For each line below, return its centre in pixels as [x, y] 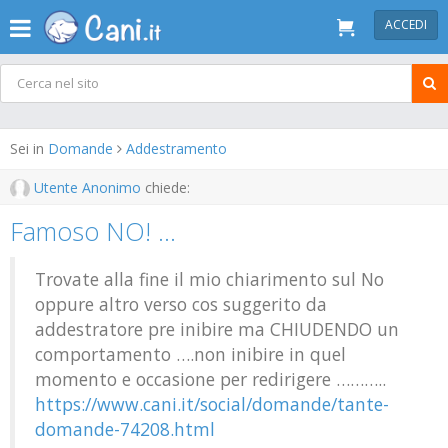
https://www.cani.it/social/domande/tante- [212, 404]
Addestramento [176, 148]
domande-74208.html [125, 429]
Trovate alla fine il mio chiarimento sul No [209, 279]
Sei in [29, 148]
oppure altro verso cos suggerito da [181, 304]
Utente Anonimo [87, 187]
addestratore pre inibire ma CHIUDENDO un [217, 329]
